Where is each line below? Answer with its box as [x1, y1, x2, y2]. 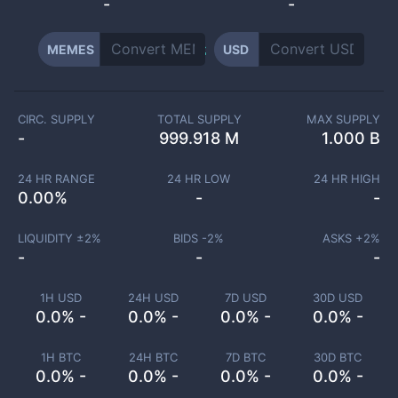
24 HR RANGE [17, 171, 95, 186]
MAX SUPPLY [306, 112, 381, 126]
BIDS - [173, 231, 208, 245]
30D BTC [314, 350, 362, 364]
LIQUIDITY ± [17, 231, 84, 245]
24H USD [127, 291, 179, 305]
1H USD [39, 291, 82, 305]
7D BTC [225, 350, 266, 364]
